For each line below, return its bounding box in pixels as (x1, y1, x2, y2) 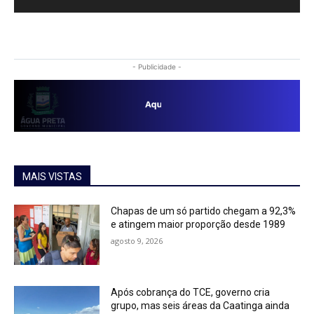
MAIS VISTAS (22, 171, 82, 183)
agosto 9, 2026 (111, 235, 163, 247)
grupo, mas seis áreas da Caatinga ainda (111, 300, 290, 312)
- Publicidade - (132, 62, 182, 71)
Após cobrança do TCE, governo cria (111, 287, 271, 299)
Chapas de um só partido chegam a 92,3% (111, 205, 296, 217)
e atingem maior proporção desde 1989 (111, 219, 286, 231)
